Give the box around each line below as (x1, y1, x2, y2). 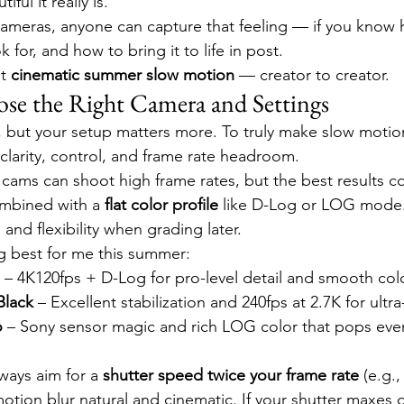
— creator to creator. (234, 65, 390, 85)
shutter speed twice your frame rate (103, 365, 359, 385)
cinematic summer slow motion (11, 65, 234, 85)
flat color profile (105, 195, 218, 215)
